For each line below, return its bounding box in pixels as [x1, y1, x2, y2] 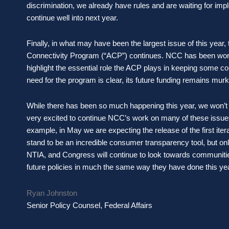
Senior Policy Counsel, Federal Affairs [27, 200, 152, 210]
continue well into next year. [27, 13, 120, 22]
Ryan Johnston [27, 188, 77, 197]
